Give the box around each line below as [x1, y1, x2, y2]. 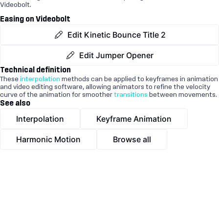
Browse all [113, 134, 151, 144]
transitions [114, 91, 148, 98]
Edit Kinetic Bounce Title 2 [67, 29, 166, 40]
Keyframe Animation [96, 113, 172, 124]
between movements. [148, 91, 217, 98]
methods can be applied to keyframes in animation [60, 75, 218, 83]
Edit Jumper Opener [79, 50, 153, 60]
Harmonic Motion [16, 134, 81, 144]
